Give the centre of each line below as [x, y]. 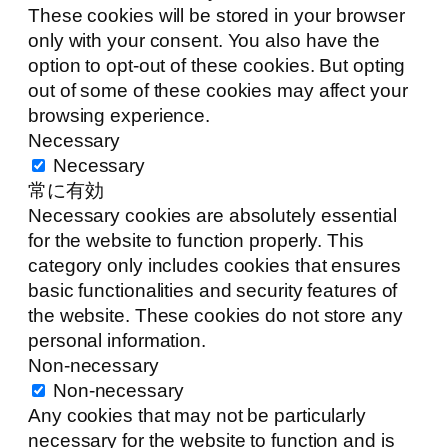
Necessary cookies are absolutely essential [212, 215]
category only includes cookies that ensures [214, 265]
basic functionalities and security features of [213, 290]
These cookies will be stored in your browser [216, 15]
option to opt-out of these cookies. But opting [217, 65]
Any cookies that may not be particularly [197, 415]
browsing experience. [119, 115]
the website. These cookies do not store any [215, 315]
